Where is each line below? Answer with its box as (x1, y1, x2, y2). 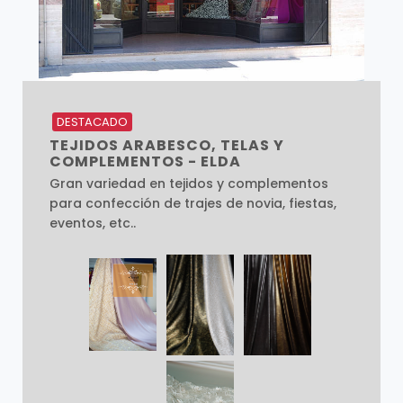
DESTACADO (57, 113, 129, 131)
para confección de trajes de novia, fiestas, (49, 193, 336, 212)
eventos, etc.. (49, 213, 136, 232)
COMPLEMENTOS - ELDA (49, 150, 241, 172)
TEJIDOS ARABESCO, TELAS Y (49, 134, 284, 156)
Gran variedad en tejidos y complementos (49, 174, 328, 193)
